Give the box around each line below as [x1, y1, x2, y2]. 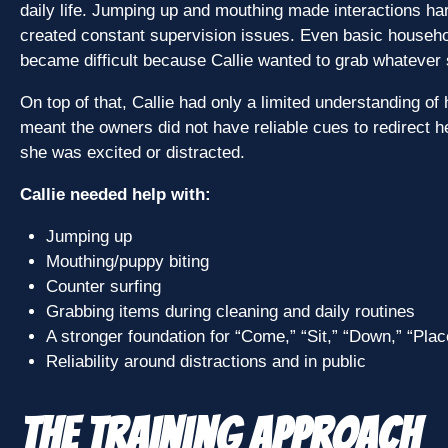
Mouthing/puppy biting [45, 252, 209, 272]
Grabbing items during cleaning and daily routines [45, 302, 415, 322]
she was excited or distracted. [20, 143, 245, 163]
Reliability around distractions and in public [45, 352, 366, 372]
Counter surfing [45, 277, 161, 297]
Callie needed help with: [20, 185, 211, 205]
